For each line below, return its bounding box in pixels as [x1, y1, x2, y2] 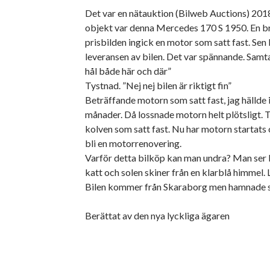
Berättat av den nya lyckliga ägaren [85, 209, 230, 221]
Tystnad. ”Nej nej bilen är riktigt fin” [85, 79, 231, 91]
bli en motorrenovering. [85, 137, 181, 149]
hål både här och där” [85, 64, 171, 77]
